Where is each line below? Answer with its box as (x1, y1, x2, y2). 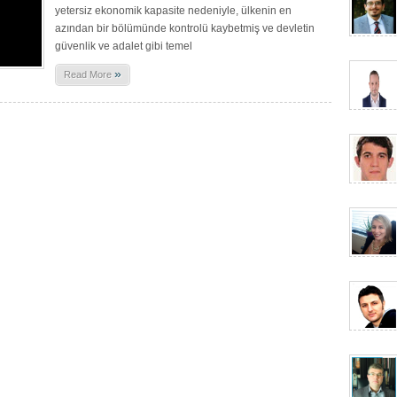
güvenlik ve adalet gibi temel (55, 40, 192, 52)
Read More (64, 69, 114, 80)
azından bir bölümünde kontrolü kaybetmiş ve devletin (55, 22, 315, 35)
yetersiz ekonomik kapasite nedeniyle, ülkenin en (55, 4, 292, 17)
